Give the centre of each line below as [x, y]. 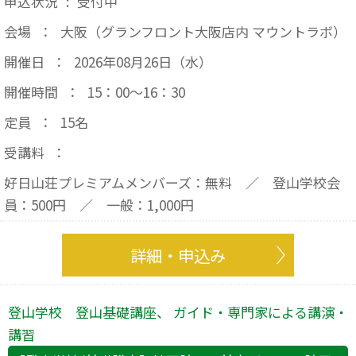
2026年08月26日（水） [143, 62]
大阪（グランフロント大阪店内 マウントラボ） [203, 32]
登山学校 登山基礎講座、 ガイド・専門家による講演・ [178, 312]
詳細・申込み [178, 255]
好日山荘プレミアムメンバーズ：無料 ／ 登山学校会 [172, 183]
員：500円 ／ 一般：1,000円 [99, 205]
